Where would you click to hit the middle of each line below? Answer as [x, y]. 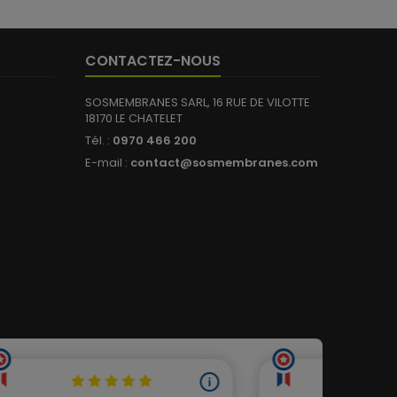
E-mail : [108, 163]
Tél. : [99, 140]
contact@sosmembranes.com [224, 163]
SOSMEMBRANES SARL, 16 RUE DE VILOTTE [198, 102]
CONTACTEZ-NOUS [153, 61]
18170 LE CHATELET [134, 118]
